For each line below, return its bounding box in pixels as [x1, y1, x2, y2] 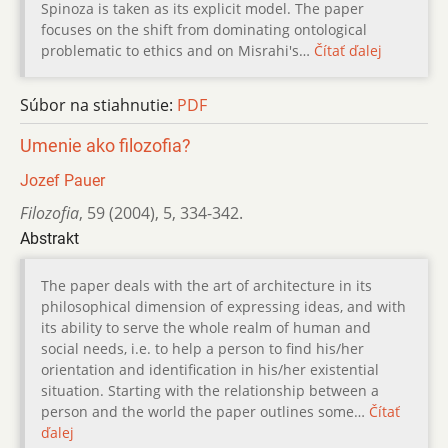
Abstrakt [20, 228, 79, 248]
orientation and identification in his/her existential [41, 359, 379, 379]
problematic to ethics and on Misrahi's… [41, 40, 314, 60]
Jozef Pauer [20, 170, 105, 190]
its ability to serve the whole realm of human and [41, 317, 371, 337]
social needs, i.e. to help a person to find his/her [41, 338, 364, 358]
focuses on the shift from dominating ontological [41, 19, 367, 39]
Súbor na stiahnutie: [20, 93, 177, 116]
